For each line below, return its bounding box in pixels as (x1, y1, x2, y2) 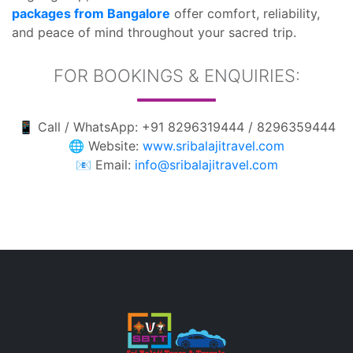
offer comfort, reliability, (170, 6, 320, 21)
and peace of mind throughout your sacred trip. (12, 24, 296, 40)
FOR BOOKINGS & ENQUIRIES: (53, 65, 300, 86)
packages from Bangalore (12, 6, 170, 21)
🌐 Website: (69, 138, 143, 154)
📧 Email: (75, 157, 135, 173)
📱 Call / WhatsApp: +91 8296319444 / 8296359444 (17, 119, 336, 135)
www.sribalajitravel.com (143, 138, 284, 154)
